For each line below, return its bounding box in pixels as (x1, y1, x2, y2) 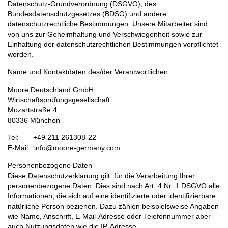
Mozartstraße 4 (8, 105, 57, 114)
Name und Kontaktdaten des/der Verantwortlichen (8, 68, 168, 76)
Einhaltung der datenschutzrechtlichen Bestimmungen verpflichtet (8, 40, 218, 48)
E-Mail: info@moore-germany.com (8, 144, 120, 152)
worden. (8, 50, 34, 59)
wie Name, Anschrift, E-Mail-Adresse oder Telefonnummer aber (8, 212, 211, 220)
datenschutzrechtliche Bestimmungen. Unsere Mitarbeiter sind (8, 19, 208, 28)
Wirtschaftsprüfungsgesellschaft (8, 95, 110, 104)
